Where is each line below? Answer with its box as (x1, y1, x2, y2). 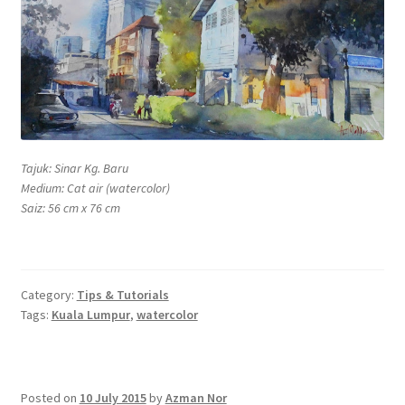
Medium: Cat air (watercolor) (21, 179, 170, 196)
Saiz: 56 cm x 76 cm (21, 199, 120, 216)
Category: (20, 287, 77, 304)
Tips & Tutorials (76, 287, 169, 304)
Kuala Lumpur (51, 306, 130, 324)
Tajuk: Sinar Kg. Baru (21, 159, 128, 176)
